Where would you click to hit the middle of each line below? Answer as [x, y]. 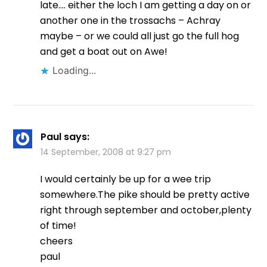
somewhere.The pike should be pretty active [145, 195]
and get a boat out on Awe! [104, 52]
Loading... [74, 71]
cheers [57, 241]
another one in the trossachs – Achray [131, 21]
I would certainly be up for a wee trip [126, 179]
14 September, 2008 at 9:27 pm [106, 152]
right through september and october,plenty [146, 210]
